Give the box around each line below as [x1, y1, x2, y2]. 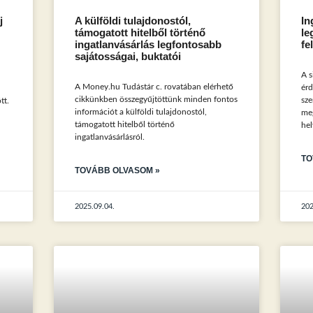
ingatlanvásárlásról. [75, 133, 145, 142]
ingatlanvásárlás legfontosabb [75, 39, 222, 51]
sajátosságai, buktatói [75, 51, 182, 63]
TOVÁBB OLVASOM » [75, 166, 161, 176]
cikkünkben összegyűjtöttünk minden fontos [75, 95, 238, 104]
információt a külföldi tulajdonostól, [75, 108, 208, 117]
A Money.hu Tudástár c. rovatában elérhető [75, 82, 234, 92]
